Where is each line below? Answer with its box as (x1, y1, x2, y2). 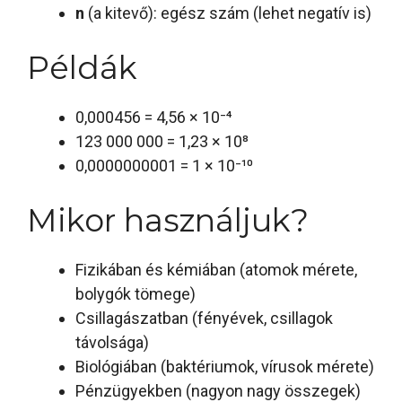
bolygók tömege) (75, 284, 196, 304)
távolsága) (75, 333, 149, 353)
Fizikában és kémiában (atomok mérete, (75, 260, 357, 280)
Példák (27, 48, 137, 88)
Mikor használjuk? (27, 201, 309, 240)
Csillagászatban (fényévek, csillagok (75, 309, 333, 328)
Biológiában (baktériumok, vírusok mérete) (75, 357, 374, 377)
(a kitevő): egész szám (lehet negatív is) (84, 4, 371, 23)
